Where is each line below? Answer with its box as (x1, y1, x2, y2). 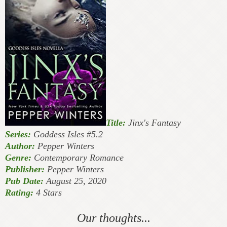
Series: (5, 129, 31, 139)
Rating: (5, 187, 33, 198)
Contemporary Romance (31, 152, 124, 163)
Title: (106, 117, 126, 128)
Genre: (5, 152, 31, 163)
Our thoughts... (77, 211, 150, 224)
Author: (5, 140, 35, 151)
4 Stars (33, 187, 62, 198)
